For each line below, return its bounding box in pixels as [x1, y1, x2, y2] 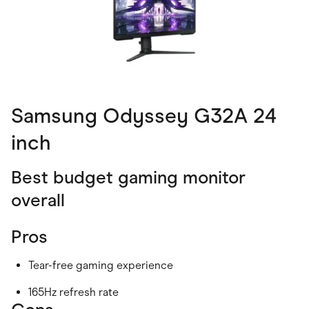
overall [11, 189, 65, 212]
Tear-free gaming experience [28, 259, 173, 272]
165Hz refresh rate [28, 286, 119, 299]
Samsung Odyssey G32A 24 [11, 103, 277, 129]
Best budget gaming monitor [11, 166, 246, 189]
